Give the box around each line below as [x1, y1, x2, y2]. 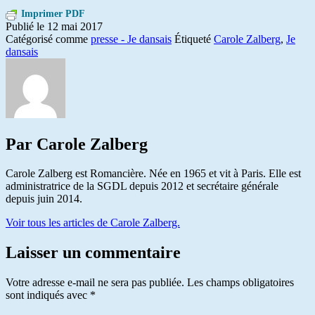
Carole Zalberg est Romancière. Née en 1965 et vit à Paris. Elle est [6, 167, 301, 180]
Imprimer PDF [21, 8, 85, 19]
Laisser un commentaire [6, 243, 181, 262]
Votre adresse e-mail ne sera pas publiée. [6, 276, 184, 289]
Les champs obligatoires [187, 276, 294, 289]
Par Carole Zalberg [6, 134, 148, 153]
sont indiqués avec [6, 289, 90, 302]
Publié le [6, 20, 47, 32]
